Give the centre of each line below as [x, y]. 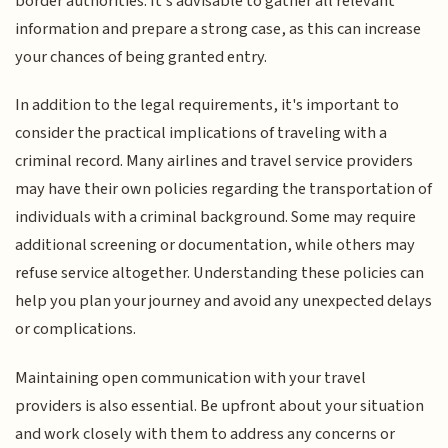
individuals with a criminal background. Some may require [216, 217]
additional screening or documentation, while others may [215, 245]
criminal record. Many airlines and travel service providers [214, 161]
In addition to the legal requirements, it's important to [207, 105]
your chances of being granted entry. [141, 56]
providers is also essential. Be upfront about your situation [220, 405]
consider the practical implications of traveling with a [201, 133]
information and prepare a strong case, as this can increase [218, 28]
